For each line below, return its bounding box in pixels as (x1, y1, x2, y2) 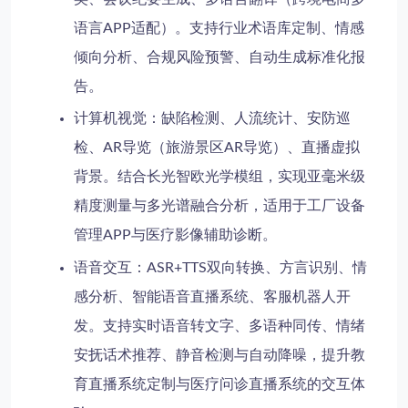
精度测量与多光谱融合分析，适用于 (74, 199, 308, 214)
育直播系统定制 (74, 376, 177, 392)
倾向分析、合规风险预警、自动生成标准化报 (74, 49, 366, 65)
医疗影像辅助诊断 (146, 228, 263, 243)
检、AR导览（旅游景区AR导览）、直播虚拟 (74, 140, 361, 156)
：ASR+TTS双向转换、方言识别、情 (132, 260, 368, 275)
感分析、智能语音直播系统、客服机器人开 (74, 289, 352, 304)
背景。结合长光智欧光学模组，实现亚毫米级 (74, 169, 366, 185)
